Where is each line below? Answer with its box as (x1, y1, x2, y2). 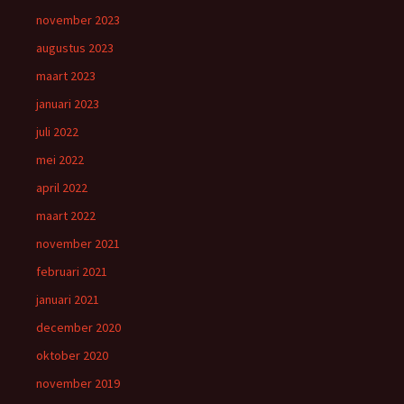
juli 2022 (36, 124, 78, 141)
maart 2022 (36, 207, 96, 225)
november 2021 (36, 235, 120, 252)
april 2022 (36, 179, 87, 197)
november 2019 (36, 375, 120, 392)
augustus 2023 (36, 40, 114, 57)
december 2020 (36, 319, 121, 336)
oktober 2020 (36, 347, 108, 364)
